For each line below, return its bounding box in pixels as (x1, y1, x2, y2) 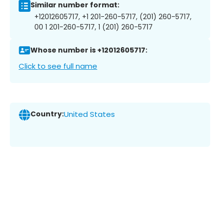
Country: (30, 109, 64, 119)
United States (64, 109, 115, 120)
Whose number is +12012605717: (30, 45, 147, 55)
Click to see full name (19, 60, 97, 71)
